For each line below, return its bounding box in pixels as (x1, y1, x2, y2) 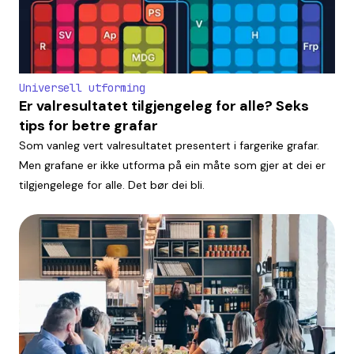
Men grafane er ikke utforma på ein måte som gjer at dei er (19, 157, 326, 172)
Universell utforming (19, 80, 145, 95)
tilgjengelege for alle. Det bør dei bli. (19, 177, 205, 192)
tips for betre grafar (19, 115, 158, 135)
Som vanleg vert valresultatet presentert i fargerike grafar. (19, 137, 319, 153)
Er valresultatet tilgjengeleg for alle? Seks (19, 96, 309, 115)
